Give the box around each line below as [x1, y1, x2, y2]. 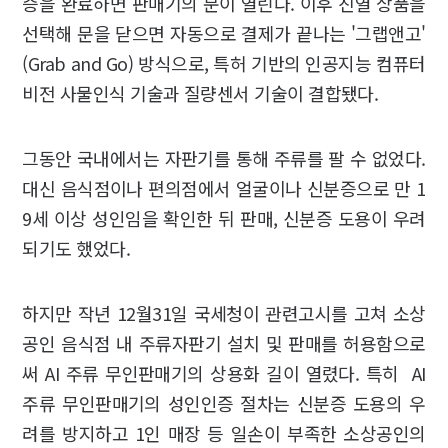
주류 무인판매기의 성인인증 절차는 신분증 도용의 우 [22, 390, 426, 417]
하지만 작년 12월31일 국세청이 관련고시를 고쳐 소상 [22, 300, 426, 327]
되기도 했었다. [22, 235, 131, 262]
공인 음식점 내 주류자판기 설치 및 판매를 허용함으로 [22, 330, 426, 357]
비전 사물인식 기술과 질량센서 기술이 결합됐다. [22, 80, 379, 107]
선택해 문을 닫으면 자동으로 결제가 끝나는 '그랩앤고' [22, 20, 426, 47]
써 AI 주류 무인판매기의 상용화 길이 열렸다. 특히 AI [22, 360, 426, 387]
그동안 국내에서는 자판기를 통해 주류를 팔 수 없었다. [22, 145, 426, 172]
